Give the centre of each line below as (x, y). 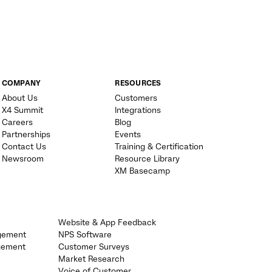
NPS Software (85, 235)
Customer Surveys (94, 247)
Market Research (91, 259)
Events (128, 135)
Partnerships (26, 135)
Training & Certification (159, 147)
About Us (19, 98)
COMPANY (21, 83)
